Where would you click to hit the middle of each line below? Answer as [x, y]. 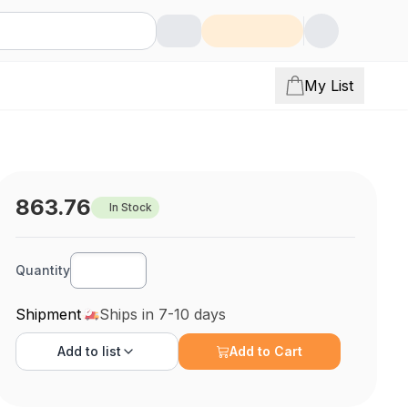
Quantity [43, 270]
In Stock [131, 207]
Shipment [49, 314]
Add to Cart [266, 351]
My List [329, 86]
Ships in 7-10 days [163, 314]
